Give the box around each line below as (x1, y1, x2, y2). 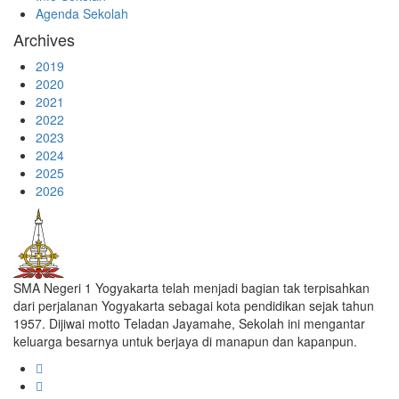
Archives (13, 28, 75, 51)
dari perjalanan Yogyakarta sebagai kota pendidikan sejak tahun (13, 297, 374, 314)
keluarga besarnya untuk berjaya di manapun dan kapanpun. (13, 332, 357, 350)
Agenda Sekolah (36, 4, 129, 22)
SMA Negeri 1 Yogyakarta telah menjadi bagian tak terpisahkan (13, 279, 370, 297)
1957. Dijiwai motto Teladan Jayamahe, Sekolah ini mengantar (13, 314, 365, 332)
